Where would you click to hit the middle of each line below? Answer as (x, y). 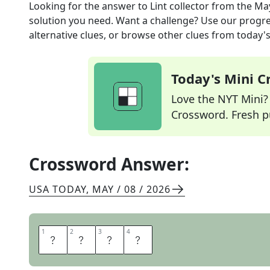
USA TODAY (58, 189)
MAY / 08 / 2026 (131, 189)
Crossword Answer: (109, 164)
